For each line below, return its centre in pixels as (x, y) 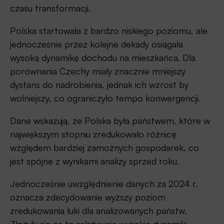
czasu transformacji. (50, 8)
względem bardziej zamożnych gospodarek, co (104, 147)
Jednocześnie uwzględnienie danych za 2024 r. (104, 183)
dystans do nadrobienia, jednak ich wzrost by (99, 84)
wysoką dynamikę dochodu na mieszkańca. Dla (103, 57)
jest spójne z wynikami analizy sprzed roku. (94, 161)
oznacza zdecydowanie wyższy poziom (88, 197)
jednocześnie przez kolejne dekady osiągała (96, 44)
